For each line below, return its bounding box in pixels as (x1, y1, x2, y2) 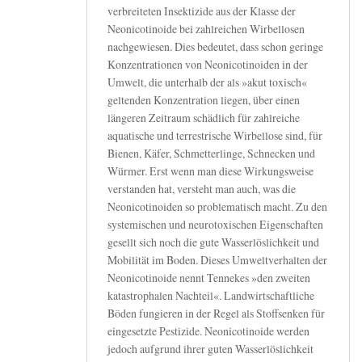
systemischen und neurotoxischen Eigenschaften (107, 217, 323, 233)
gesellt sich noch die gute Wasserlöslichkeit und (107, 234, 319, 250)
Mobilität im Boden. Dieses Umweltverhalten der (107, 252, 327, 268)
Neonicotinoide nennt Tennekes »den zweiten (107, 270, 310, 286)
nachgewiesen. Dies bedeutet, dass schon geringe (107, 39, 323, 55)
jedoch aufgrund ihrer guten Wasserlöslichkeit (107, 341, 314, 357)
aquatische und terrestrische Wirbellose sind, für (107, 128, 322, 144)
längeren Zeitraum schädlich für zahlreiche (107, 110, 300, 126)
